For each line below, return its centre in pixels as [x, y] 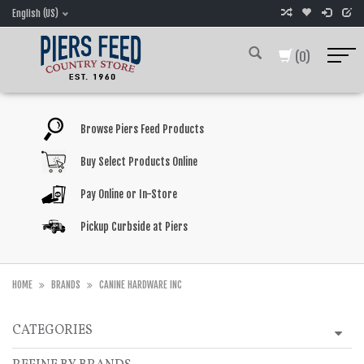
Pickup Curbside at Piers [134, 227]
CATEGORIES [52, 331]
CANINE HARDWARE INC [141, 285]
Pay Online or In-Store [128, 194]
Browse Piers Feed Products [142, 129]
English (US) [35, 13]
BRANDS [66, 285]
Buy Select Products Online [139, 162]
